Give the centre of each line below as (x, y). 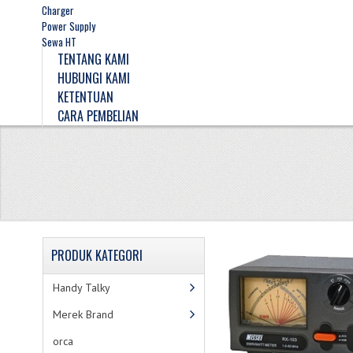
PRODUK (71, 256)
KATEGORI (117, 256)
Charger (58, 11)
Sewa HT (59, 42)
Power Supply (68, 26)
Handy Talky (81, 288)
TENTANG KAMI (93, 59)
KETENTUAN (85, 97)
